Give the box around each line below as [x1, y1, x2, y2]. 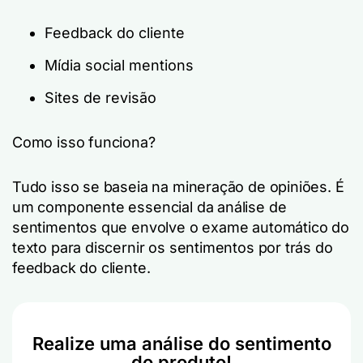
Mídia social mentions [45, 57, 194, 74]
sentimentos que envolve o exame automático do [12, 219, 349, 236]
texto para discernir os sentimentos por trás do [12, 239, 333, 256]
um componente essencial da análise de [12, 199, 287, 216]
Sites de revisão [45, 89, 156, 106]
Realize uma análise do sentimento [32, 333, 331, 354]
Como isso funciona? [12, 134, 156, 151]
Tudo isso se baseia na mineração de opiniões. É [12, 178, 344, 195]
